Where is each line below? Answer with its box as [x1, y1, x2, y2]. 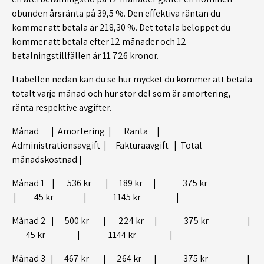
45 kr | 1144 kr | [12, 228, 173, 241]
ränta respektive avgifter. [12, 101, 111, 114]
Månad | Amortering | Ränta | [12, 124, 161, 137]
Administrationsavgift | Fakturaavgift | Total [12, 138, 202, 151]
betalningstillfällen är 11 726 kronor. [12, 49, 159, 62]
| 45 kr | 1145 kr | [12, 190, 179, 203]
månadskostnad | [12, 153, 82, 166]
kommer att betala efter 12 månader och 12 [12, 35, 186, 48]
